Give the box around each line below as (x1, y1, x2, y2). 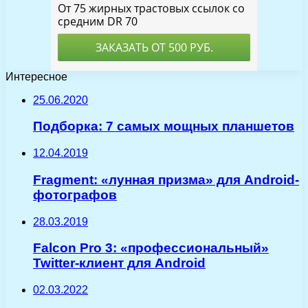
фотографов (33, 187, 117, 202)
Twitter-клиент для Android (33, 256, 206, 271)
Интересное (5, 70, 67, 82)
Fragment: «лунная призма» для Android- (33, 172, 299, 187)
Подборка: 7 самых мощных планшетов (33, 119, 294, 134)
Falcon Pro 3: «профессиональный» (33, 241, 269, 256)
